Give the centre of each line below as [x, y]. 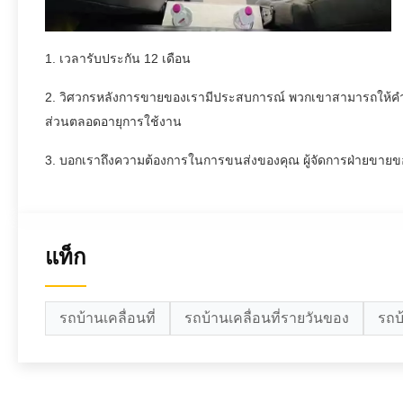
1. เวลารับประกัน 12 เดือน [118, 59]
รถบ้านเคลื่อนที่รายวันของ [267, 318]
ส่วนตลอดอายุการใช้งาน [113, 122]
